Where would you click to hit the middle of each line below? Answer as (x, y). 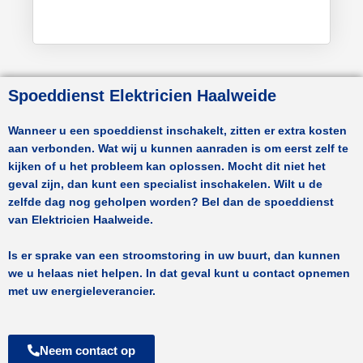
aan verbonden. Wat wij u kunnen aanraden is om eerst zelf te (178, 148)
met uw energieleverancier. (83, 291)
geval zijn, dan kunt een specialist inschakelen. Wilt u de (165, 184)
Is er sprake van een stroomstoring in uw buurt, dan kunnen (174, 255)
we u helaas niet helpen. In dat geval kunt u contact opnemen (179, 273)
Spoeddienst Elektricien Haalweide (142, 95)
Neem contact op (88, 350)
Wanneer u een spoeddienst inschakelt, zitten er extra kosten (177, 130)
